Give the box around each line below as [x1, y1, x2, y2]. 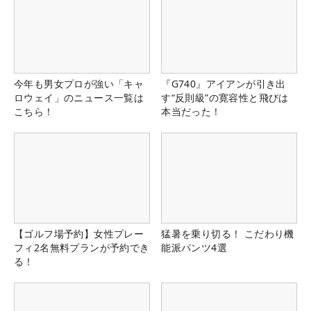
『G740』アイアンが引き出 [161, 77, 286, 91]
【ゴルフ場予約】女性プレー [14, 227, 144, 241]
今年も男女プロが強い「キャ [14, 77, 144, 91]
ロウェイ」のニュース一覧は [14, 91, 144, 105]
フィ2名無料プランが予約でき [14, 241, 150, 255]
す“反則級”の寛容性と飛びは [161, 91, 289, 105]
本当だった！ [161, 105, 221, 119]
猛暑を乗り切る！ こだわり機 [161, 227, 294, 241]
